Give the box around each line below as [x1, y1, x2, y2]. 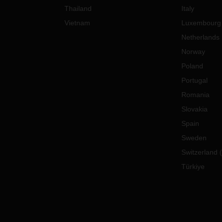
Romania [181, 91, 210, 99]
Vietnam [64, 19, 91, 27]
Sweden [181, 134, 207, 142]
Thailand [64, 4, 92, 12]
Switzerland [181, 148, 218, 156]
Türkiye [181, 163, 205, 170]
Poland [181, 62, 203, 70]
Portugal [181, 76, 208, 84]
